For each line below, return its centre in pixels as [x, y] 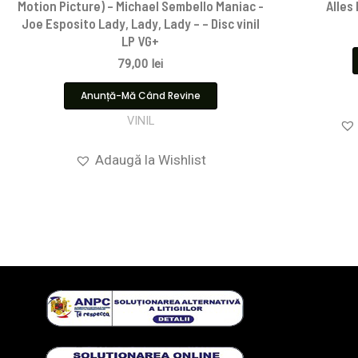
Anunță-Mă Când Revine [140, 96]
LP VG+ [140, 41]
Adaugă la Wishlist [150, 159]
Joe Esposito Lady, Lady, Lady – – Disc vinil [140, 24]
